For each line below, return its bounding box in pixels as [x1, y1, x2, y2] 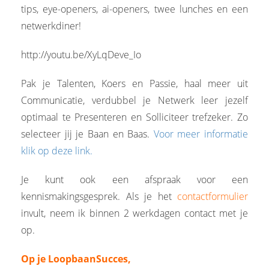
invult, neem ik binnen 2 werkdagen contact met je [21, 206, 248, 220]
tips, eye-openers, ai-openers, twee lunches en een [21, 2, 248, 16]
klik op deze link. [21, 144, 92, 157]
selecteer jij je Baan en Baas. [21, 127, 154, 141]
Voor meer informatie [153, 127, 248, 141]
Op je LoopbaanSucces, [21, 252, 131, 265]
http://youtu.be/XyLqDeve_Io [21, 47, 141, 61]
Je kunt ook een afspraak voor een [21, 172, 248, 186]
